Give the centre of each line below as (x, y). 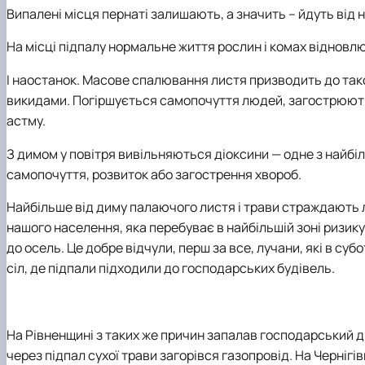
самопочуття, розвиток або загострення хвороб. (154, 174)
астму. (26, 121)
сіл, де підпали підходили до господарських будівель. (171, 268)
